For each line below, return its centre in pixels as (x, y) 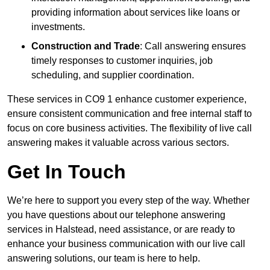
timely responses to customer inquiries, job (122, 61)
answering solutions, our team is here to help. (104, 259)
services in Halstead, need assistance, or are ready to (121, 230)
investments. (58, 27)
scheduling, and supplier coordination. (113, 75)
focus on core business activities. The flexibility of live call (130, 128)
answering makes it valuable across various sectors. (118, 143)
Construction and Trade (86, 46)
